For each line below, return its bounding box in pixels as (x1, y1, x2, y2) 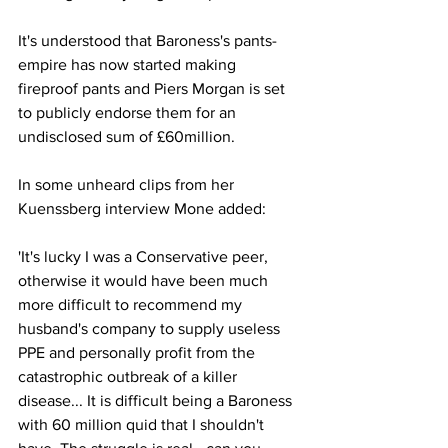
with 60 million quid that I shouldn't (18, 416, 268, 433)
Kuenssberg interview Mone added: (18, 200, 266, 217)
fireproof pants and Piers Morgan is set (18, 80, 289, 97)
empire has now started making (18, 56, 240, 73)
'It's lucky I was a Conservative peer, (18, 248, 272, 265)
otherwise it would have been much (18, 272, 272, 289)
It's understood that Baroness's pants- (18, 32, 277, 49)
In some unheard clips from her (18, 176, 238, 193)
